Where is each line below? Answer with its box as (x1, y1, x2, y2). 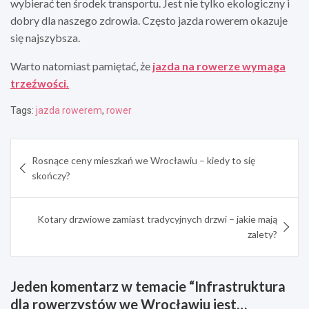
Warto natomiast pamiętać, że (10, 59, 152, 72)
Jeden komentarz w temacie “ (10, 277, 195, 295)
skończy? (32, 169, 70, 181)
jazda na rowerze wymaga (152, 59, 286, 72)
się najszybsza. (10, 30, 80, 44)
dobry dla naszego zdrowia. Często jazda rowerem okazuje (10, 13, 288, 27)
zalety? (248, 228, 277, 240)
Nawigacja (10, 138, 90, 159)
